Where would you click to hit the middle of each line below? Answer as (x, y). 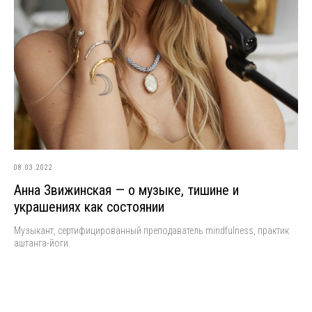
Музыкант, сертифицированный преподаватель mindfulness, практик (151, 230)
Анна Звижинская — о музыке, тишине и (126, 190)
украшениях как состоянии (89, 206)
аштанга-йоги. (42, 243)
